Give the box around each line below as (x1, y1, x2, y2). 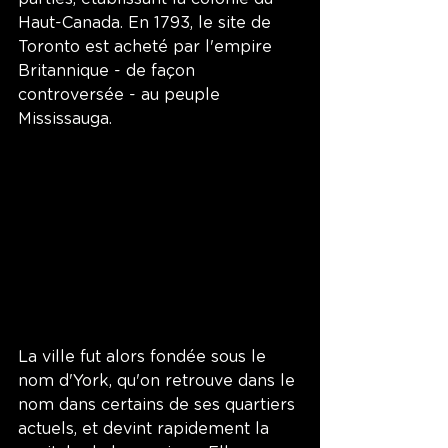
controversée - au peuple (18, 86, 225, 103)
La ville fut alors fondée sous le (18, 349, 271, 366)
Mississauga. (18, 110, 117, 127)
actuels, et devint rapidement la (18, 421, 274, 438)
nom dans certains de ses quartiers (18, 397, 300, 414)
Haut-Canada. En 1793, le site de (18, 14, 276, 31)
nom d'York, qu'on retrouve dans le (18, 373, 300, 390)
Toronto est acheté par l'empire (18, 38, 277, 55)
